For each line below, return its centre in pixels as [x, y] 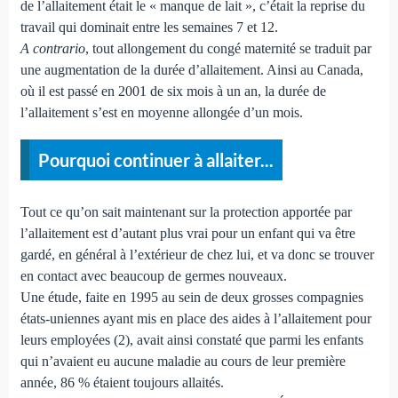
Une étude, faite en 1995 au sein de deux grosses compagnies [191, 297]
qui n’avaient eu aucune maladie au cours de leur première [183, 361]
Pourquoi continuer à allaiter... [155, 159]
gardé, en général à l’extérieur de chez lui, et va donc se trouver [197, 254]
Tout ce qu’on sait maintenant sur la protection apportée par [186, 211]
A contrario [52, 48]
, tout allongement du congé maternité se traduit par [228, 48]
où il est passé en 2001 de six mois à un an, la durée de [173, 91]
